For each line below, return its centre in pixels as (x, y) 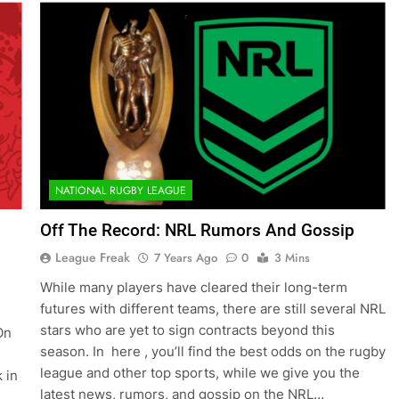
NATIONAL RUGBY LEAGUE (120, 191)
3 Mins (292, 258)
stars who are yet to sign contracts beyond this (187, 330)
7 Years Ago (185, 258)
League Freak (92, 258)
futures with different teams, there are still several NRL (212, 309)
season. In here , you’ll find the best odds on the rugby (212, 352)
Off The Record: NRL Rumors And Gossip (197, 231)
